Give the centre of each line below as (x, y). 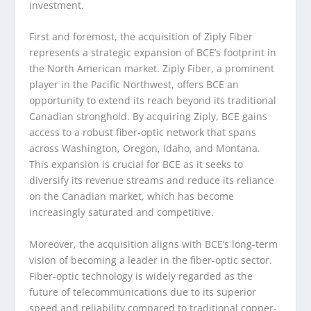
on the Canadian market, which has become (132, 196)
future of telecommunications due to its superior (143, 292)
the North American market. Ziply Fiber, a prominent (152, 69)
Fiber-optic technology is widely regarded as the (141, 276)
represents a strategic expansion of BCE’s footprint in (153, 53)
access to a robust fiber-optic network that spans (143, 133)
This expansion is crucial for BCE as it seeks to (136, 165)
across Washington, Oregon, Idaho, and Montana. (145, 149)
